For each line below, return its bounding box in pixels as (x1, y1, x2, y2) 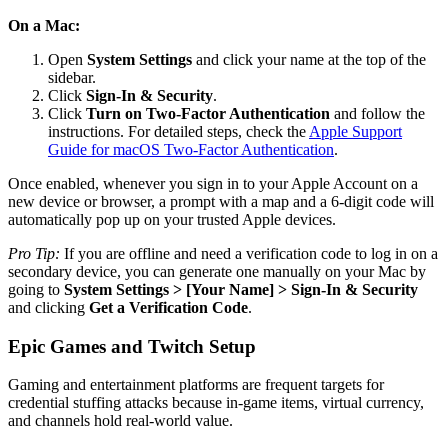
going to (8, 280, 64, 298)
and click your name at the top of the (192, 50, 426, 68)
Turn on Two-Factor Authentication (86, 104, 330, 122)
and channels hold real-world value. (8, 412, 233, 430)
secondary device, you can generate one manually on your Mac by (8, 262, 426, 280)
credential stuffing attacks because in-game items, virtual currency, (8, 394, 424, 412)
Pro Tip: (8, 244, 60, 262)
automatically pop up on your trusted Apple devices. (8, 210, 336, 228)
